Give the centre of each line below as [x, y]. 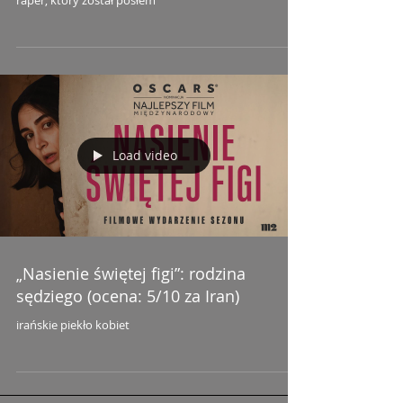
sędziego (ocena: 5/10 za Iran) [128, 296]
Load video [145, 156]
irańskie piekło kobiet [73, 324]
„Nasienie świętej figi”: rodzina [131, 273]
